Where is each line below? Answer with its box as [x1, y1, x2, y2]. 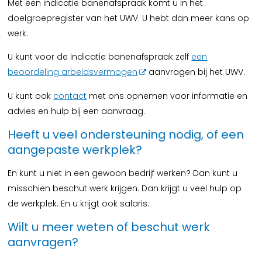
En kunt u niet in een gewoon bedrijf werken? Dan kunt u [8, 167, 238, 179]
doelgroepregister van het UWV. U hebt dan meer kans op [8, 12, 250, 24]
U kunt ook [8, 90, 54, 102]
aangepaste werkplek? [8, 142, 143, 158]
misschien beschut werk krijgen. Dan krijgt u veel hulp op [8, 182, 242, 194]
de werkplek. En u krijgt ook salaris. [8, 198, 150, 209]
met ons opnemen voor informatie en [87, 90, 248, 102]
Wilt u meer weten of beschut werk [8, 219, 211, 235]
